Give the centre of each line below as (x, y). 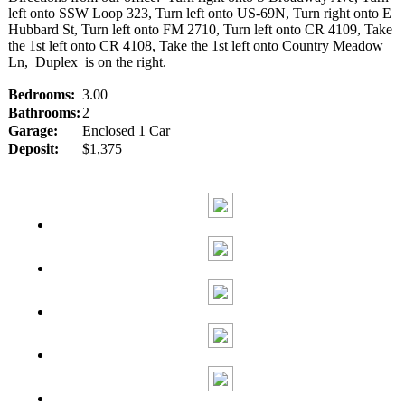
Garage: (33, 130)
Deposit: (33, 148)
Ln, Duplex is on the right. (87, 61)
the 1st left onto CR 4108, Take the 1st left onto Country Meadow (196, 45)
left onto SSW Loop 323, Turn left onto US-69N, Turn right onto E (200, 13)
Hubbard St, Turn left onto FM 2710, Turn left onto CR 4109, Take (200, 29)
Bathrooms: (44, 112)
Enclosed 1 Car (126, 130)
